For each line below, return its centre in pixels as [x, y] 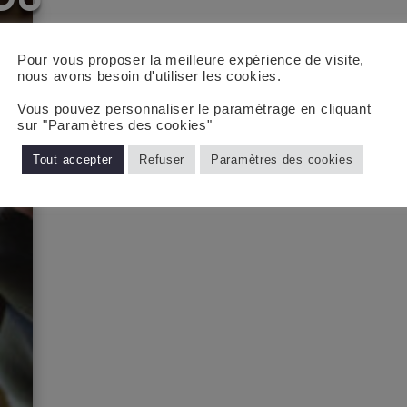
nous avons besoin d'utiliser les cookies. [149, 76]
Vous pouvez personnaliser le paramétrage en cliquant [194, 109]
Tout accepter [73, 159]
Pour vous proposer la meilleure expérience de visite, [191, 60]
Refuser [162, 159]
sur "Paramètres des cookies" [115, 125]
